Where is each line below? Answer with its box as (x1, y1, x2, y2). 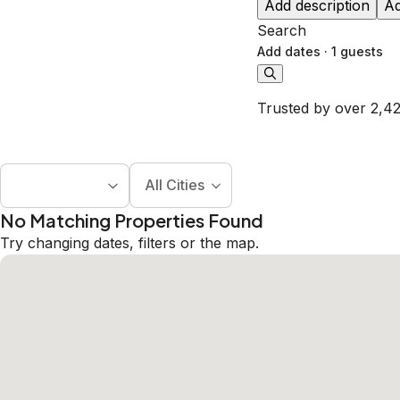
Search (257, 21, 306, 40)
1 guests (331, 44, 383, 60)
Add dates (257, 44, 321, 60)
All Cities (144, 176, 204, 195)
